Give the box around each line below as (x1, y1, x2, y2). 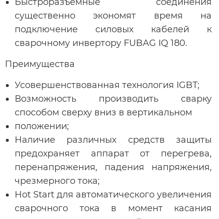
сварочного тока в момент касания (15, 202, 212, 214)
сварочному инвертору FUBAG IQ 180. (15, 37, 187, 48)
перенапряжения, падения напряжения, (15, 161, 212, 173)
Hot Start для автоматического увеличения (15, 189, 212, 200)
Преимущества (5, 58, 75, 69)
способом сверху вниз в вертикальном (15, 107, 192, 118)
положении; (15, 120, 69, 131)
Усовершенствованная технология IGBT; (15, 79, 199, 90)
